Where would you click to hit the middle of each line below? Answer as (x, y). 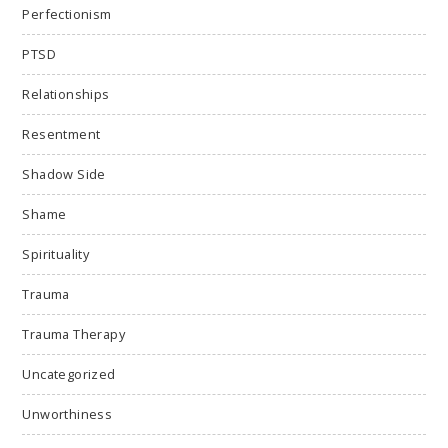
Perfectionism (67, 14)
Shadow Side (64, 174)
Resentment (61, 134)
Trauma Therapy (73, 334)
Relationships (66, 94)
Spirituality (56, 254)
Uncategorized (69, 374)
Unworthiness (67, 414)
